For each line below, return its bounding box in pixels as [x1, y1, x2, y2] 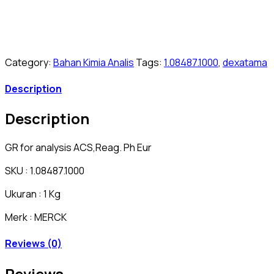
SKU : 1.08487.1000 [5, 164, 84, 178]
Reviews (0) [5, 237, 62, 251]
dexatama [223, 55, 267, 69]
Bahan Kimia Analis [53, 55, 134, 69]
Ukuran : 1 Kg [5, 187, 61, 201]
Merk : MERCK [5, 210, 67, 224]
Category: [5, 55, 51, 69]
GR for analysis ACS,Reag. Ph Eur [5, 141, 152, 155]
